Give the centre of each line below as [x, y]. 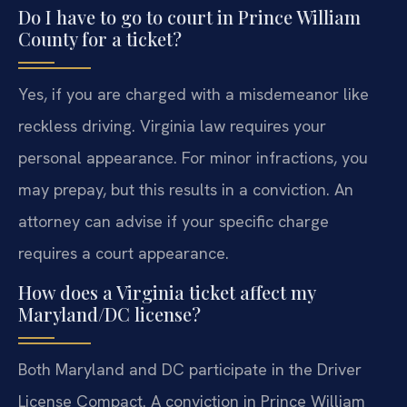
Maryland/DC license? [109, 313]
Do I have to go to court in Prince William [189, 16]
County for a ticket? [100, 38]
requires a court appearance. [124, 253]
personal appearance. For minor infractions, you [193, 157]
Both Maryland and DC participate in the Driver [190, 369]
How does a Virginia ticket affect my [167, 292]
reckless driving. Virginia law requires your [172, 125]
